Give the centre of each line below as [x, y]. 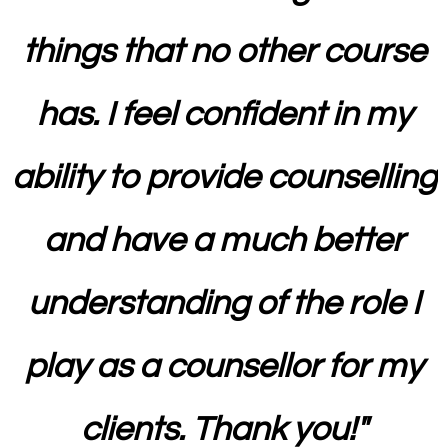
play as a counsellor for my [224, 367]
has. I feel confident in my [224, 115]
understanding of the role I [224, 304]
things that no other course [224, 52]
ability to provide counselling [224, 178]
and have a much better [224, 241]
